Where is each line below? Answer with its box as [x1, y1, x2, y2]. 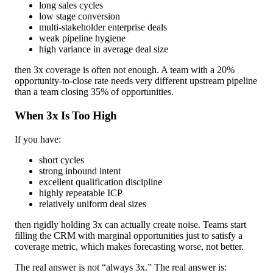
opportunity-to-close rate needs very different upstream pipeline [15, 76, 257, 87]
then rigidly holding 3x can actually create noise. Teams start [15, 219, 246, 230]
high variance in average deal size [39, 44, 168, 55]
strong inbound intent [39, 165, 121, 176]
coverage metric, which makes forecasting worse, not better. [15, 241, 244, 252]
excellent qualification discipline [39, 176, 162, 187]
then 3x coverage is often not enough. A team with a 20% [15, 65, 235, 76]
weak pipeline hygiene [39, 33, 126, 44]
